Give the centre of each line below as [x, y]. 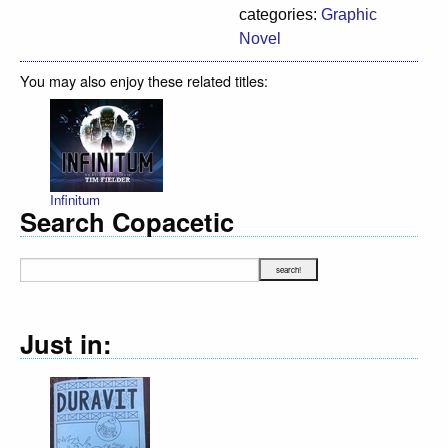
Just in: [66, 343]
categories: [280, 14]
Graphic [349, 14]
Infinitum [75, 200]
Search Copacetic [127, 222]
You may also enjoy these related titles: [144, 80]
